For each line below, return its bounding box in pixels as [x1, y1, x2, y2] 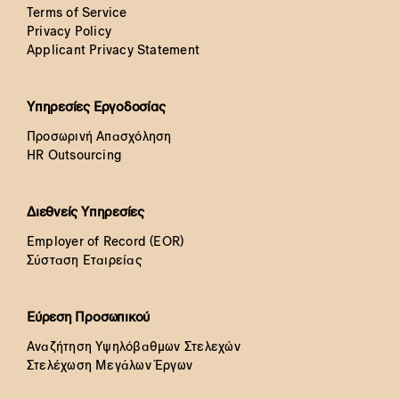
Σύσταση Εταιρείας [26, 252, 142, 267]
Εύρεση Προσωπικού [26, 308, 151, 324]
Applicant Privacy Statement [26, 42, 200, 57]
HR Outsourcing [26, 147, 122, 162]
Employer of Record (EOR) [26, 233, 184, 248]
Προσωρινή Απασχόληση [26, 128, 172, 143]
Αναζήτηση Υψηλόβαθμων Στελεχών [26, 338, 240, 354]
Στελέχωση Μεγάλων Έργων [26, 357, 193, 372]
